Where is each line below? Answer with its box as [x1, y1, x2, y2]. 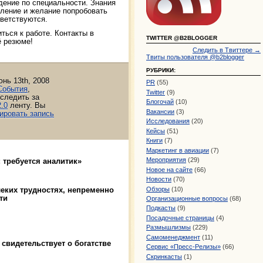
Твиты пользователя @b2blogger [146, 53, 244, 61]
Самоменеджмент [146, 233, 200, 241]
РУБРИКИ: [146, 67, 176, 74]
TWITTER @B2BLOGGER [146, 35, 217, 42]
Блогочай [146, 98, 174, 106]
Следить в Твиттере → [193, 46, 261, 54]
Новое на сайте [146, 166, 193, 173]
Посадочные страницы [146, 214, 214, 221]
